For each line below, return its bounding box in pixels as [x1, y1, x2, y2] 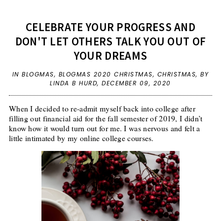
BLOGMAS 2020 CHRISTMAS [58, 70, 153, 79]
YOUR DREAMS [74, 48, 147, 63]
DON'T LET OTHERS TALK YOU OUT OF [15, 34, 206, 49]
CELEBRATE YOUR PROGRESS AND [25, 20, 196, 35]
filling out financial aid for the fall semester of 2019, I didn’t [8, 113, 203, 124]
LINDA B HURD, [50, 79, 102, 88]
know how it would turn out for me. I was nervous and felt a [8, 123, 200, 134]
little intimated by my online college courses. [8, 133, 157, 144]
